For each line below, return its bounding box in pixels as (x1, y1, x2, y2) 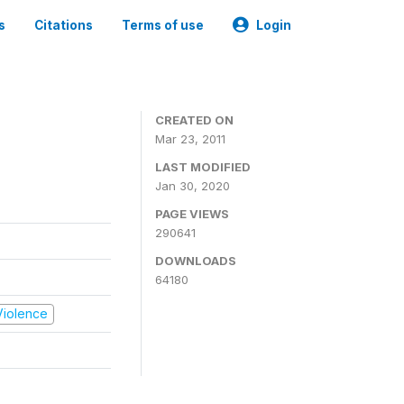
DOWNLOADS (155, 253, 236, 268)
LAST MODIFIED (155, 160, 251, 174)
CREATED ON (155, 113, 234, 127)
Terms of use (122, 18, 204, 32)
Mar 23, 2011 (155, 132, 225, 146)
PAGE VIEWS (155, 207, 229, 221)
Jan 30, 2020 (155, 179, 230, 193)
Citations (34, 18, 93, 32)
